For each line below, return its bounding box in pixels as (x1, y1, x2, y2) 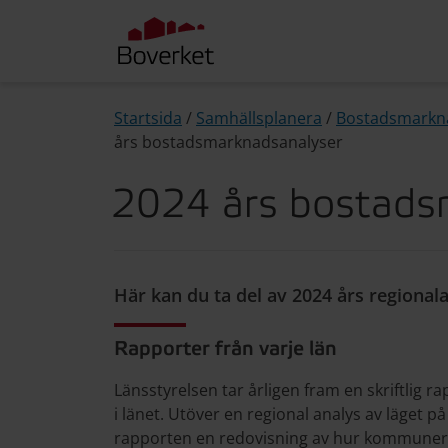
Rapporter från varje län (114, 337, 337, 362)
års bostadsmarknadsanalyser (114, 131, 343, 153)
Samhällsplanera (196, 107, 322, 129)
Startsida (114, 107, 182, 129)
